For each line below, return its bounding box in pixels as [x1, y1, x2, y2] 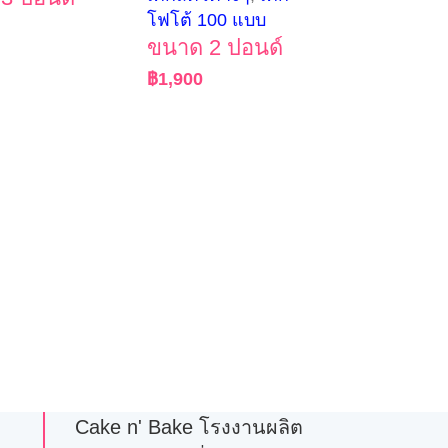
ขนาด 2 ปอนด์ [147, 34, 284, 60]
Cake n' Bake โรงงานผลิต [74, 416, 303, 439]
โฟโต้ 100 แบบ [147, 9, 267, 30]
